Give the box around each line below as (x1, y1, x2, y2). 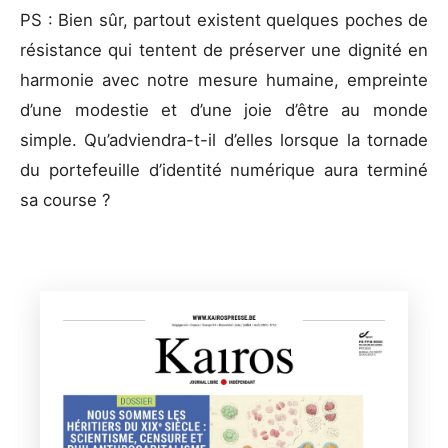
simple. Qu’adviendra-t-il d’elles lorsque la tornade (20, 130, 428, 151)
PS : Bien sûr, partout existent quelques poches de (20, 10, 428, 31)
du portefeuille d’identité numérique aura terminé (20, 160, 428, 181)
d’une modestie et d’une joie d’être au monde (20, 100, 428, 121)
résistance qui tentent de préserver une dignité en (20, 40, 428, 61)
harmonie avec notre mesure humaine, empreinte (20, 70, 428, 91)
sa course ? (20, 190, 116, 211)
